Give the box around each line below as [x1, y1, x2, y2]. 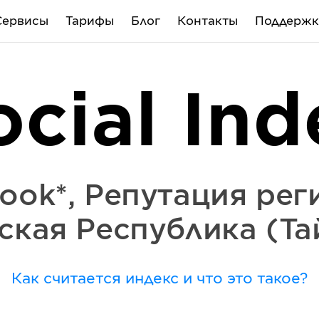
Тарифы [65, 15, 114, 27]
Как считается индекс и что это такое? [11, 272, 308, 286]
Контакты [177, 15, 238, 27]
